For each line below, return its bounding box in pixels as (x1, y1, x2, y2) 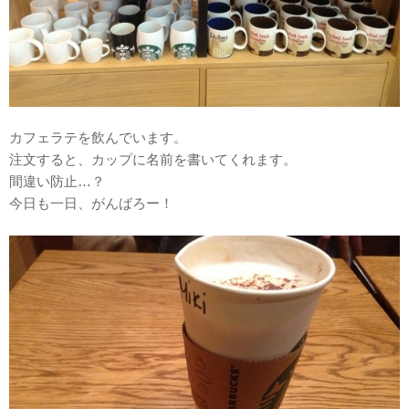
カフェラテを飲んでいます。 (9, 130, 187, 146)
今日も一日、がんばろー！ (9, 195, 173, 212)
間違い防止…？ (9, 173, 105, 190)
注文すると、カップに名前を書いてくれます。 (9, 152, 297, 168)
